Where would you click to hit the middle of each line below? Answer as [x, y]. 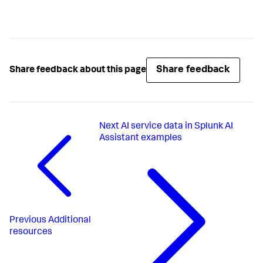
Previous [28, 220]
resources [31, 232]
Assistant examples [140, 139]
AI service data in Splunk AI [177, 127]
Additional [70, 220]
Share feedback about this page [78, 70]
